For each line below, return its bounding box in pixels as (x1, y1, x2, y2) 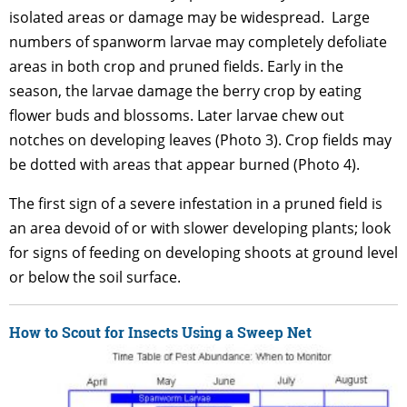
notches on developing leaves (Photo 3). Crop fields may (9, 130, 392, 150)
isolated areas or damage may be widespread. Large (9, 7, 370, 27)
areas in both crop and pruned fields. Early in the (9, 56, 343, 76)
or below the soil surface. (9, 267, 181, 287)
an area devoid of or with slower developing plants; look (9, 218, 391, 238)
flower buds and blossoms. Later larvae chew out (9, 105, 344, 125)
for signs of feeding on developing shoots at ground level (9, 243, 398, 263)
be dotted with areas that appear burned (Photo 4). (9, 154, 360, 174)
